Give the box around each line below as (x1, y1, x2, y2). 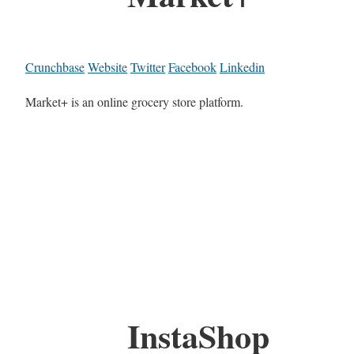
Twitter (130, 58, 165, 76)
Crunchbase (25, 58, 85, 76)
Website (88, 58, 127, 76)
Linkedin (220, 58, 265, 76)
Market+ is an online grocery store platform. (25, 93, 243, 111)
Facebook (168, 58, 217, 76)
